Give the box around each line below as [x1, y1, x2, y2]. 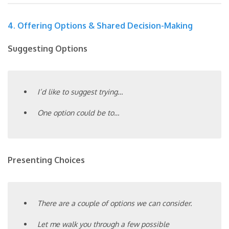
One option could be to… [37, 108, 120, 118]
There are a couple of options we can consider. [37, 198, 192, 208]
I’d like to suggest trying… [37, 86, 123, 96]
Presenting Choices [8, 154, 85, 165]
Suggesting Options [8, 43, 87, 54]
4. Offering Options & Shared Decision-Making [8, 20, 193, 31]
